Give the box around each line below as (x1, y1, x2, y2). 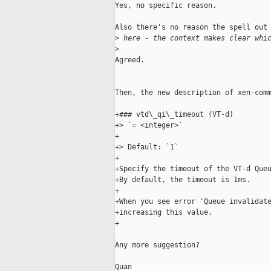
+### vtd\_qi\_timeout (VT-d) (115, 110, 233, 119)
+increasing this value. (115, 208, 212, 217)
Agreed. (115, 56, 145, 65)
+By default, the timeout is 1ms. (115, 175, 250, 184)
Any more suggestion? (115, 241, 200, 250)
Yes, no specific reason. (115, 1, 217, 10)
